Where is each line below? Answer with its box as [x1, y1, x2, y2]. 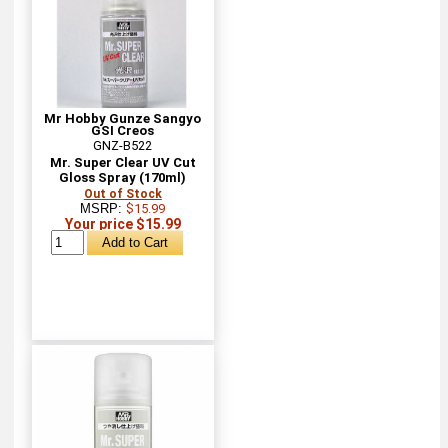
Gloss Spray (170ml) [59, 169, 187, 185]
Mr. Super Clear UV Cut [49, 154, 196, 170]
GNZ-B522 [93, 137, 153, 153]
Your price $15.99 [64, 215, 181, 232]
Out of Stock [83, 186, 162, 201]
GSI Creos [91, 122, 155, 138]
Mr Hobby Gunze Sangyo [44, 110, 202, 126]
